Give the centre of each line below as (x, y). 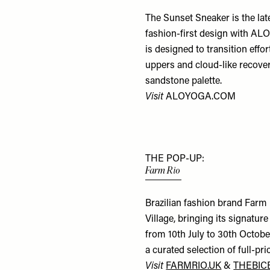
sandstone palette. (184, 82)
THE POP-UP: (175, 159)
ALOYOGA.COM (201, 97)
